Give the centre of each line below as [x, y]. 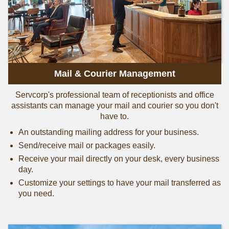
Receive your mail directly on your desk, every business [119, 159]
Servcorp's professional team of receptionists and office [114, 95]
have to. [114, 117]
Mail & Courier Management [114, 74]
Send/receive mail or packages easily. [87, 146]
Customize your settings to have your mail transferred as [119, 183]
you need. [36, 194]
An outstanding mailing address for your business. [108, 132]
